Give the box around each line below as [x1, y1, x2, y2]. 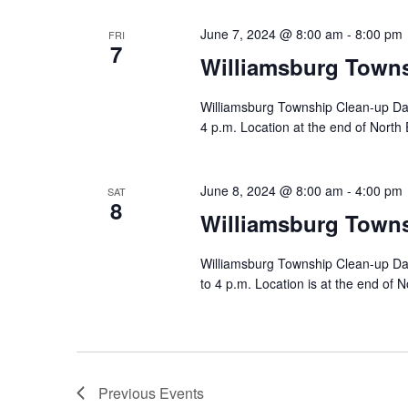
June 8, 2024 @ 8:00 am [199, 181, 343, 199]
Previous [98, 382, 159, 403]
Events [159, 382, 204, 403]
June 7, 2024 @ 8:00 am [199, 25, 343, 43]
